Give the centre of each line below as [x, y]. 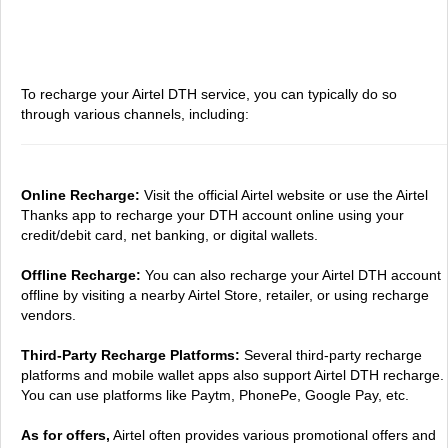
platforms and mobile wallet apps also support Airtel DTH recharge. [232, 375]
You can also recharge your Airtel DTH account [291, 275]
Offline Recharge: [81, 275]
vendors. [48, 315]
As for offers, [65, 435]
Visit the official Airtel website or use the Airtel [284, 195]
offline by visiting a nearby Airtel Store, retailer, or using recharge [225, 295]
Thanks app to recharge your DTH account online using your [212, 215]
